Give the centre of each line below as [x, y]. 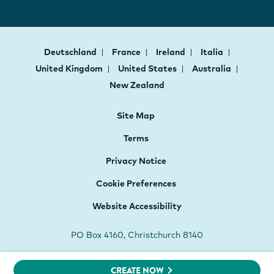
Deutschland [71, 52]
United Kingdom [70, 68]
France [127, 52]
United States [148, 68]
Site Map [136, 115]
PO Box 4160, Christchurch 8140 [137, 235]
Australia [213, 68]
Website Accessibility [137, 206]
